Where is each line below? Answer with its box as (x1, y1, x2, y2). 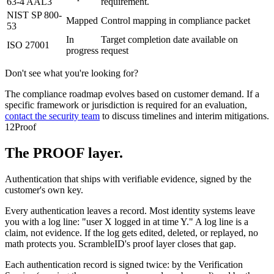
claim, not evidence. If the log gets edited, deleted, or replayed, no (5, 227, 258, 238)
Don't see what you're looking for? (5, 68, 138, 79)
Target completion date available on (101, 34, 238, 45)
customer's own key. (5, 184, 83, 195)
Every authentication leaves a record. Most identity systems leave (5, 205, 255, 216)
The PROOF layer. (5, 145, 123, 161)
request (101, 45, 128, 56)
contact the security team (5, 111, 100, 122)
